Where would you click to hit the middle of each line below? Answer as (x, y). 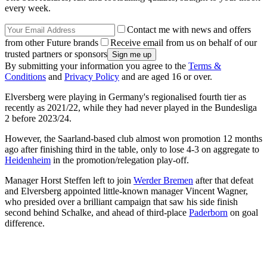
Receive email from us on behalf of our (184, 42)
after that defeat (223, 180)
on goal (243, 212)
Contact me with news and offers (189, 29)
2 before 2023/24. (38, 118)
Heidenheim (28, 160)
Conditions (25, 76)
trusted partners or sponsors (56, 54)
